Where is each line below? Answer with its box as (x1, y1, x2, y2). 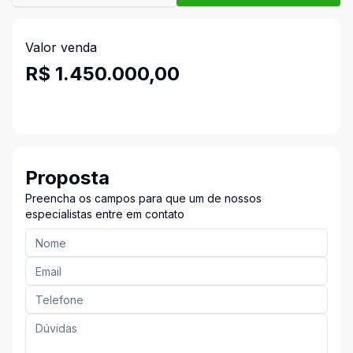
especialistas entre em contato (25, 207, 184, 221)
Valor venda (25, 39, 97, 55)
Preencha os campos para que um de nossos (25, 191, 262, 205)
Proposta (25, 166, 110, 189)
